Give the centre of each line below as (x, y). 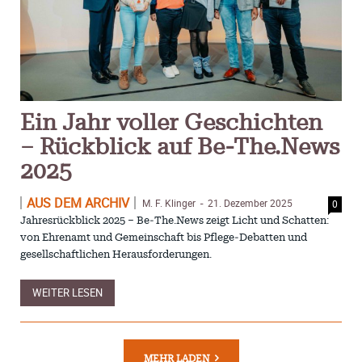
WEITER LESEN (68, 292)
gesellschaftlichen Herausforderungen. (116, 255)
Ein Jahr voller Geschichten (172, 123)
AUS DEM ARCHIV (78, 202)
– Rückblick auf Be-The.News (180, 147)
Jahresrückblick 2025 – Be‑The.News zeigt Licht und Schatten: (175, 221)
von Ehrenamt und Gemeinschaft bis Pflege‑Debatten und (164, 238)
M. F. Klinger (169, 202)
